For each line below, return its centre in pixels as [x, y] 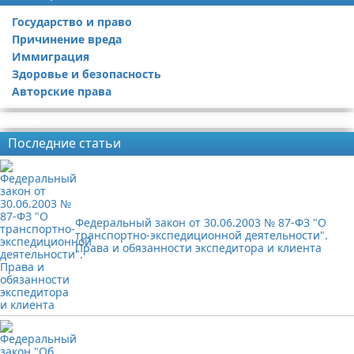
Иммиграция [51, 56]
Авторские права [62, 91]
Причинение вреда [67, 39]
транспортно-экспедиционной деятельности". [201, 235]
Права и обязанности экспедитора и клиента [198, 248]
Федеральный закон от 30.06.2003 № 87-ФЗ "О [201, 222]
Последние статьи [64, 143]
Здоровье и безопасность [87, 74]
